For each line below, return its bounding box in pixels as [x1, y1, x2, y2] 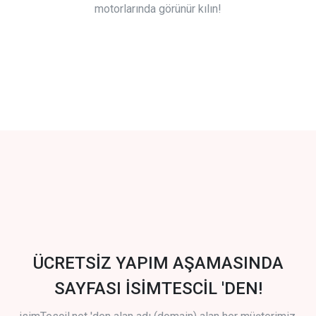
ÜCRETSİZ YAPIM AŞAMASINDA [32, 253, 284, 274]
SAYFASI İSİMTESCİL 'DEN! [54, 279, 262, 299]
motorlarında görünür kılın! [95, 2, 221, 16]
